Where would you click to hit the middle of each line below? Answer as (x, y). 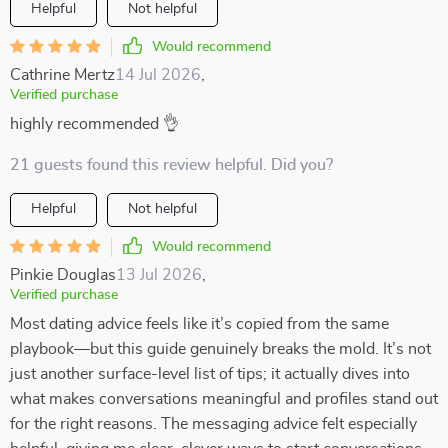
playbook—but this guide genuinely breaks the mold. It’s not (220, 349)
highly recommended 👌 (94, 124)
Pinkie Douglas (63, 275)
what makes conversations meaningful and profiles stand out (224, 399)
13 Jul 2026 (159, 275)
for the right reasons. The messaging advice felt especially (213, 424)
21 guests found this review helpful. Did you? (171, 165)
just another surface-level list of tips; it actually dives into (210, 374)
